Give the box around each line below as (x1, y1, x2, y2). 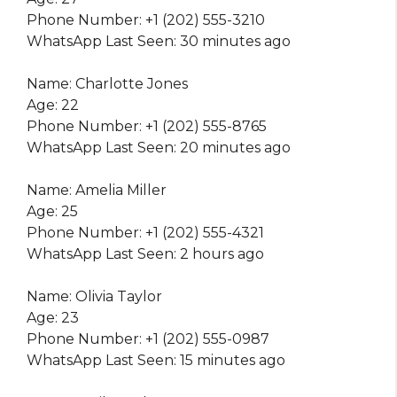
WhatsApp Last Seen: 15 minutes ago (27, 351, 285, 369)
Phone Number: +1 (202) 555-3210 (27, 11, 265, 28)
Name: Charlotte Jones (27, 74, 188, 92)
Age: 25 (27, 202, 78, 220)
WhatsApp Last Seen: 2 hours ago (27, 245, 264, 262)
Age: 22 (27, 96, 79, 113)
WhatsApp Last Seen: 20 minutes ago (27, 138, 291, 156)
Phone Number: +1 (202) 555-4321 (27, 223, 264, 241)
